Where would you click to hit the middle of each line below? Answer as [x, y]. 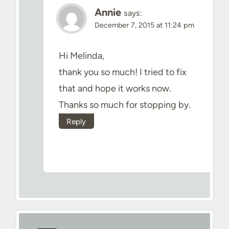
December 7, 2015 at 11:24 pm [144, 25]
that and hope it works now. [115, 88]
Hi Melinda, [82, 55]
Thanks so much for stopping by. [125, 105]
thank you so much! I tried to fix [123, 72]
